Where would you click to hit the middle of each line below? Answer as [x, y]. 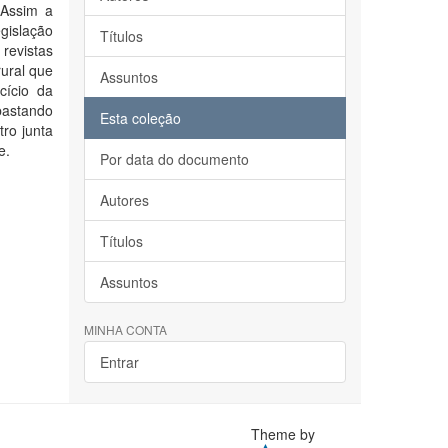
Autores [124, 200]
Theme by [285, 434]
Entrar [119, 362]
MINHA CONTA [125, 329]
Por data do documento [174, 159]
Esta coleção [140, 118]
